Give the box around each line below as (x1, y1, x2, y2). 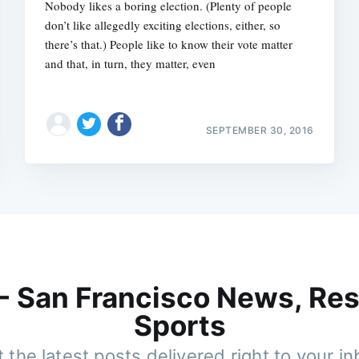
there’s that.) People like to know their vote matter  (45, 36, 296, 53)
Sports (133, 309, 226, 343)
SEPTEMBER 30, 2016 (205, 123, 314, 136)
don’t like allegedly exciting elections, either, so (45, 17, 281, 34)
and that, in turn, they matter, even (45, 55, 216, 72)
